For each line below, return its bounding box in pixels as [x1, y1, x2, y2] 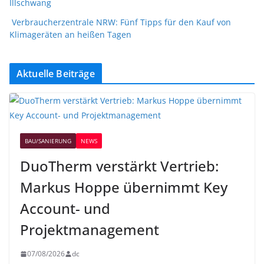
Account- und [20, 199, 110, 219]
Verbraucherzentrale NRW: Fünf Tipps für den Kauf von [12, 16, 231, 28]
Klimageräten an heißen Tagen [9, 29, 131, 41]
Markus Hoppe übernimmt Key [20, 177, 227, 197]
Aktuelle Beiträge [16, 67, 95, 81]
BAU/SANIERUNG [25, 137, 71, 146]
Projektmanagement [20, 220, 159, 240]
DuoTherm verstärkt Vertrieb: [20, 156, 219, 176]
